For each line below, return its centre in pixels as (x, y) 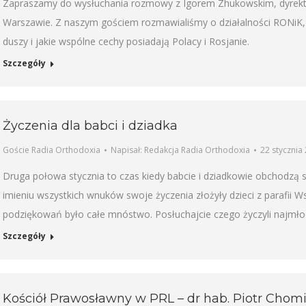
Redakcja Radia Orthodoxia (197, 150)
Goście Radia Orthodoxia (52, 150)
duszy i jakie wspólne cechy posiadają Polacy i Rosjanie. (126, 41)
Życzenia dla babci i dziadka (90, 125)
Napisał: (127, 150)
